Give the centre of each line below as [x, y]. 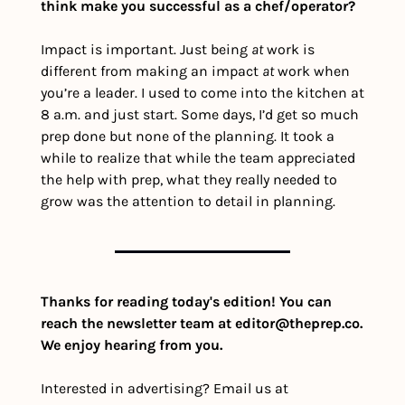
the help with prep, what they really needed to [189, 180]
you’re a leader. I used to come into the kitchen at [202, 93]
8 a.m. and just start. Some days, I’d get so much [200, 115]
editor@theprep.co [297, 324]
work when [312, 71]
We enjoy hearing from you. [132, 345]
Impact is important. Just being [146, 50]
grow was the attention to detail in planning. [188, 202]
